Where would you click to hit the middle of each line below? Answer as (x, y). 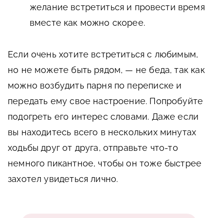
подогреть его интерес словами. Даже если (103, 117)
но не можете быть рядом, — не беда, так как (106, 70)
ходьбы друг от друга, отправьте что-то (93, 148)
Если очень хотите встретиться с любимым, (103, 54)
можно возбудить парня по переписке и (95, 86)
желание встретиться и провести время (117, 7)
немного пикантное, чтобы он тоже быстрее (105, 163)
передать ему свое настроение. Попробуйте (106, 101)
